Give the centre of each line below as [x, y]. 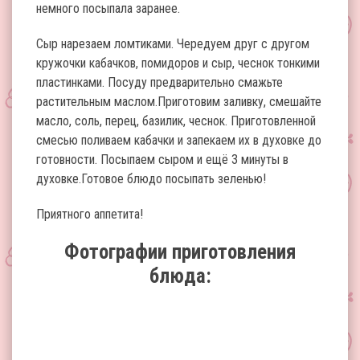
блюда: [180, 276]
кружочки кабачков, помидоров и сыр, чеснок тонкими [178, 63]
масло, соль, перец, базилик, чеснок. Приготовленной [176, 121]
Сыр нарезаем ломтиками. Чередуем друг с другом [173, 44]
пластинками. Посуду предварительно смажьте [160, 82]
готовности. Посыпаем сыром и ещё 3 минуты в [162, 160]
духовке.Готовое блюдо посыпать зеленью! [151, 179]
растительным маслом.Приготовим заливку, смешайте [179, 102]
